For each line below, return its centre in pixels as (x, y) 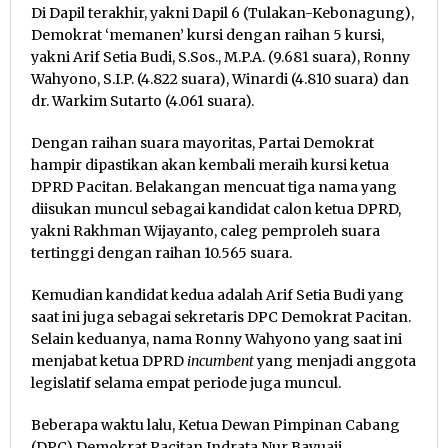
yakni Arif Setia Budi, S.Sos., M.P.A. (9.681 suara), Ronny (220, 57)
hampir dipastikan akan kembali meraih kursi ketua (210, 165)
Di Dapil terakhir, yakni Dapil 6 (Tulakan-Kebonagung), (222, 13)
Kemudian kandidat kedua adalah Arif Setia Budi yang (217, 295)
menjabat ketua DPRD (109, 361)
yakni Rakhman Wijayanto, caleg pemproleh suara (205, 231)
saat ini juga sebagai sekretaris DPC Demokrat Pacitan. (221, 317)
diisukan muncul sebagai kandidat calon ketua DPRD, (216, 209)
